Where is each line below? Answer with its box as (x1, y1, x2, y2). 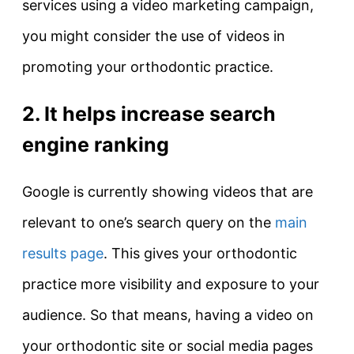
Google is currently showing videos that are (22, 183, 313, 201)
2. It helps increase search (22, 101, 276, 126)
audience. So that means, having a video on (22, 307, 314, 324)
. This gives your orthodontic (104, 245, 297, 262)
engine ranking (22, 132, 169, 156)
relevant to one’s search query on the (22, 214, 275, 232)
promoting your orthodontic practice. (22, 58, 273, 75)
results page (22, 245, 104, 262)
